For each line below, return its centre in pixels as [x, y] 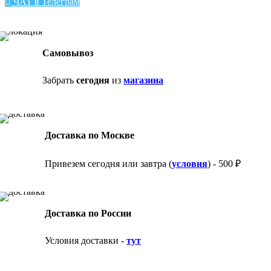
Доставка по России [88, 213]
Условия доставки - [86, 240]
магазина [143, 80]
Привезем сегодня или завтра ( [108, 164]
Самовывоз [68, 53]
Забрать [59, 80]
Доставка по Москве [90, 135]
